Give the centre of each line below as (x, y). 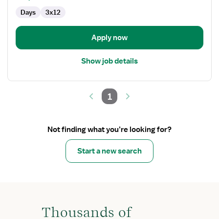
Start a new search (109, 151)
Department (29, 24)
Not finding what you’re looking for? (109, 130)
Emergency (27, 13)
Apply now (109, 38)
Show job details (109, 61)
